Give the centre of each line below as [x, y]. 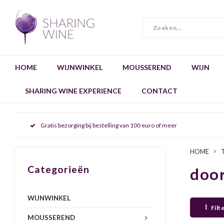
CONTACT [159, 90]
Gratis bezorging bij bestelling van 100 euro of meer [109, 125]
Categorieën [58, 169]
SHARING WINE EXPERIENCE [73, 90]
